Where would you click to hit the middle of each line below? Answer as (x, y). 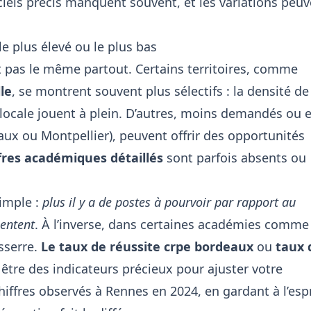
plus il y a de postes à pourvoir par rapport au (169, 202)
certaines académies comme (225, 224)
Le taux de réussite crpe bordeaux (147, 246)
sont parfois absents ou (235, 158)
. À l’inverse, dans (87, 224)
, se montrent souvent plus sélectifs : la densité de (160, 91)
